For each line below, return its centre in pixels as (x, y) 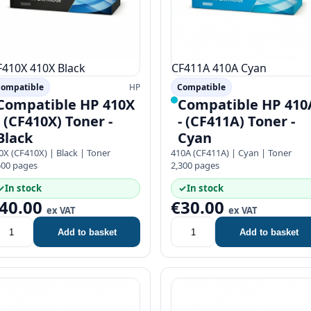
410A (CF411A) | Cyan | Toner (231, 153)
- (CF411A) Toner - (236, 121)
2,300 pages (195, 165)
